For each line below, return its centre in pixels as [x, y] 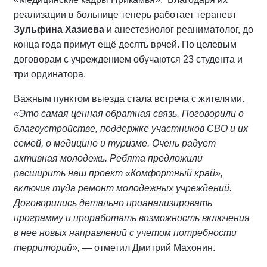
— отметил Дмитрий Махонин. [149, 247]
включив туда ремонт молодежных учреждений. [123, 188]
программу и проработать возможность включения [132, 218]
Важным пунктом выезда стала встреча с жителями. [129, 98]
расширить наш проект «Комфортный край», [118, 173]
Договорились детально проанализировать [113, 203]
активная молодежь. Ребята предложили [108, 158]
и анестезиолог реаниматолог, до [179, 29]
